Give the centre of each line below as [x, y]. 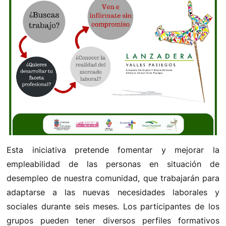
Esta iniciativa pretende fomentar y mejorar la [113, 150]
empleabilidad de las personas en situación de [113, 164]
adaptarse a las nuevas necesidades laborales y [113, 192]
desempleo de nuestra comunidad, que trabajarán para [113, 178]
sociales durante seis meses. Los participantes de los [113, 206]
